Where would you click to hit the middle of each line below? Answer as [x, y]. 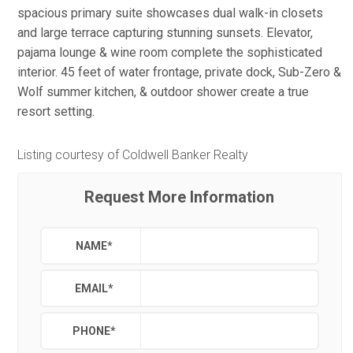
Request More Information [180, 197]
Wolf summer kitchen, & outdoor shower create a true [163, 92]
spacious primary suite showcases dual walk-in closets [170, 13]
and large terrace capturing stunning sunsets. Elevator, [165, 33]
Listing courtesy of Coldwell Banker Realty [133, 154]
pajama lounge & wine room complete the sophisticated [170, 52]
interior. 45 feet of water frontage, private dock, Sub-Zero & [179, 72]
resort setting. [56, 111]
